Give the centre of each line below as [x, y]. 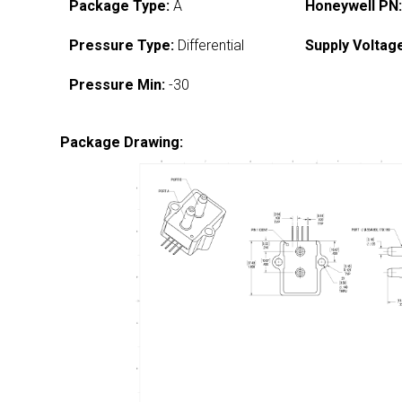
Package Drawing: [122, 142]
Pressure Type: [122, 45]
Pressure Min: [118, 85]
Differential [210, 45]
